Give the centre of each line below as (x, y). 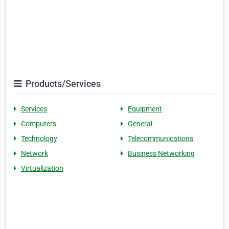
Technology (39, 139)
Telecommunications (161, 139)
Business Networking (161, 154)
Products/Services (62, 84)
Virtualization (42, 168)
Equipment (145, 109)
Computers (39, 124)
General (140, 124)
